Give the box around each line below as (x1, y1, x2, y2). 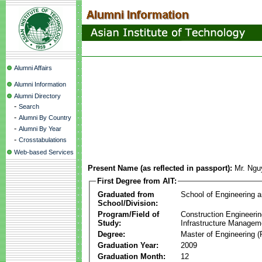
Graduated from (98, 189, 154, 199)
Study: (98, 218, 121, 227)
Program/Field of (98, 209, 159, 219)
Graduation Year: (98, 240, 158, 250)
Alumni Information (14, 81, 66, 88)
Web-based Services (14, 149, 74, 156)
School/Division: (98, 198, 158, 208)
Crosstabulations (19, 136, 67, 143)
